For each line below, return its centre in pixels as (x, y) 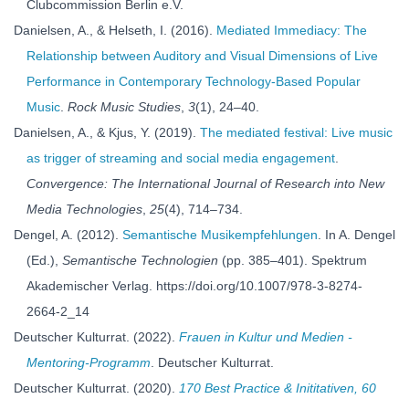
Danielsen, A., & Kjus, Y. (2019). (107, 132)
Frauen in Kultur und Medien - (266, 337)
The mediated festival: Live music (296, 132)
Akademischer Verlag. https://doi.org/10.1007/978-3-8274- (194, 286)
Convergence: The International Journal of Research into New (205, 184)
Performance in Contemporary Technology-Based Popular (194, 81)
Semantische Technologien (140, 260)
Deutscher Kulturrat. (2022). (96, 337)
